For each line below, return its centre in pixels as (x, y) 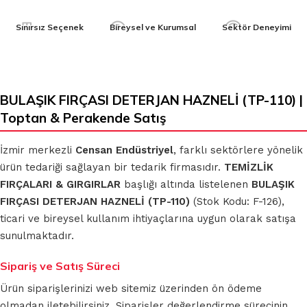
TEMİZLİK (249, 167)
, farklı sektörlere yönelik (238, 150)
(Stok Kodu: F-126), (237, 201)
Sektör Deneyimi (257, 27)
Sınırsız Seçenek (50, 27)
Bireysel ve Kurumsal (153, 27)
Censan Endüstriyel (124, 150)
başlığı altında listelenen (186, 184)
